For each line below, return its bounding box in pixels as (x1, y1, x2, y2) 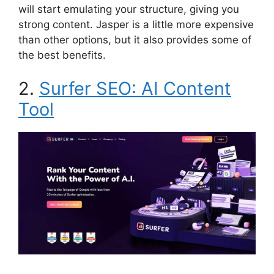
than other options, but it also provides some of (18, 33, 251, 46)
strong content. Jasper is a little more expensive (18, 18, 254, 31)
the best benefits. (18, 48, 109, 61)
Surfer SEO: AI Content (39, 78, 231, 100)
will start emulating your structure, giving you (18, 2, 239, 15)
